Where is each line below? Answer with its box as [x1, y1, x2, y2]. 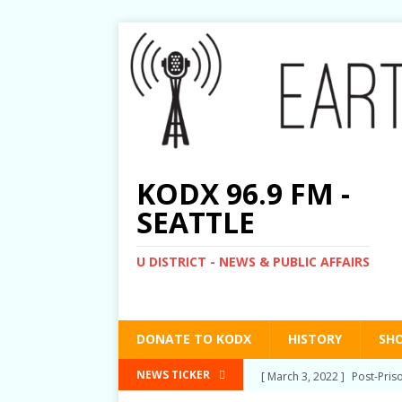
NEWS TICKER [136, 366, 210, 382]
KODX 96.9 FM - [136, 173, 350, 213]
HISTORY [288, 329, 342, 347]
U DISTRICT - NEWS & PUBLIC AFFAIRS [136, 252, 370, 270]
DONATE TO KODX [136, 329, 251, 347]
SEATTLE [136, 202, 255, 241]
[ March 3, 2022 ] [261, 365, 347, 381]
